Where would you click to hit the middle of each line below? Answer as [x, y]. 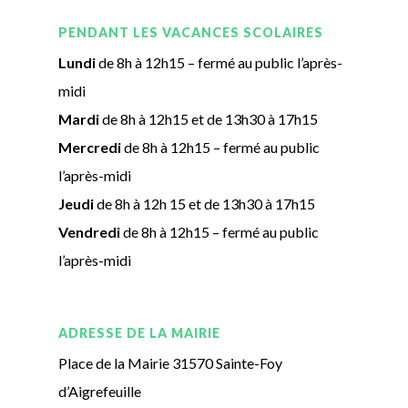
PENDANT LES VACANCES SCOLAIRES [191, 32]
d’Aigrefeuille [100, 391]
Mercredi [90, 147]
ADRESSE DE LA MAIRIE [140, 332]
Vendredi [90, 231]
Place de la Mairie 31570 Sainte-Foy [171, 362]
